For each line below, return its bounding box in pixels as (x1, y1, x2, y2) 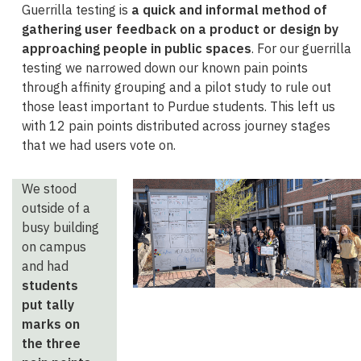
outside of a (22, 200, 90, 216)
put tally (22, 297, 74, 313)
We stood (22, 180, 77, 197)
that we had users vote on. (22, 137, 176, 153)
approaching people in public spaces (22, 40, 251, 56)
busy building (22, 219, 99, 235)
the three (22, 335, 81, 351)
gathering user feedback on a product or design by (22, 21, 338, 37)
